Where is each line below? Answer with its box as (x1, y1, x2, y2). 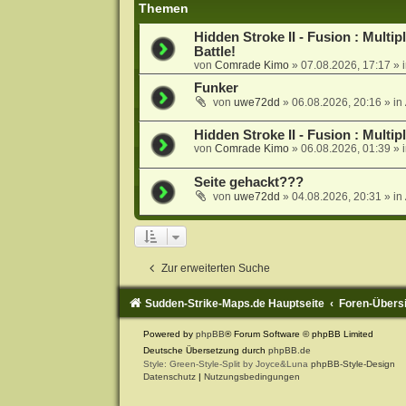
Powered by (142, 328, 196, 339)
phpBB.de (267, 344, 311, 355)
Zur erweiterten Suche (160, 261, 270, 275)
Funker (193, 80, 238, 95)
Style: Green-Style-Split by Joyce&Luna (142, 358, 311, 369)
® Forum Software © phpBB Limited (224, 328, 373, 339)
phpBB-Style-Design (310, 358, 395, 369)
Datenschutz (142, 371, 196, 382)
